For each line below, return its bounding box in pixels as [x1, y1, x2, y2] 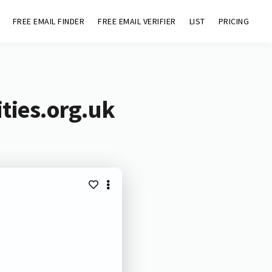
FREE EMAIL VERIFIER [98, 16, 176, 27]
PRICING [218, 16, 250, 27]
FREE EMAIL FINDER [12, 16, 85, 27]
